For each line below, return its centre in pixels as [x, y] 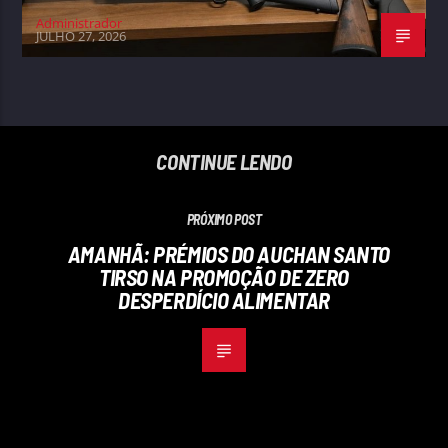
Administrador [79, 22]
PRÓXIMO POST [224, 219]
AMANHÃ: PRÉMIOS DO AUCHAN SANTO [229, 253]
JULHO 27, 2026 [81, 36]
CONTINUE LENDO [224, 162]
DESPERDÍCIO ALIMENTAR [224, 299]
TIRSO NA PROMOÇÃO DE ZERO [224, 276]
